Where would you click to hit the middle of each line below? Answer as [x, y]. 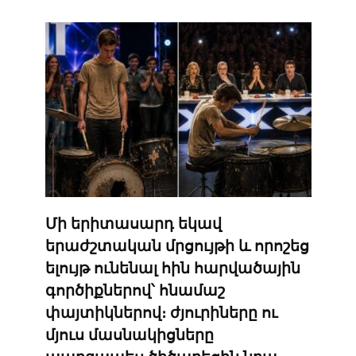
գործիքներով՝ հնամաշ [135, 290]
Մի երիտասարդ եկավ [133, 223]
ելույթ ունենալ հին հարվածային [172, 268]
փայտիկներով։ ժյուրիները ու [161, 312]
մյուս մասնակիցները [129, 335]
